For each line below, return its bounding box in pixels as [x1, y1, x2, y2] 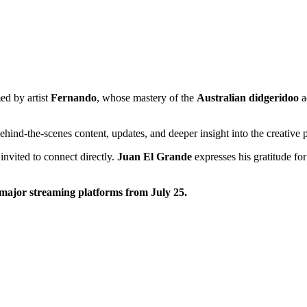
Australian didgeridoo [197, 91, 299, 103]
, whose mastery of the [97, 91, 197, 103]
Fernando [51, 91, 97, 103]
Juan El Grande [114, 150, 192, 162]
